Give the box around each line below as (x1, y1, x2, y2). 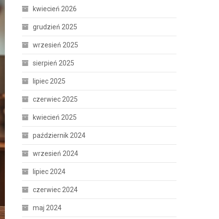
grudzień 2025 (33, 23, 78, 31)
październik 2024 (33, 131, 86, 139)
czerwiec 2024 (33, 186, 78, 194)
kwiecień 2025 (33, 113, 77, 121)
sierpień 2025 (33, 59, 75, 67)
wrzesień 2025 (33, 41, 79, 49)
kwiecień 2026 (33, 5, 77, 13)
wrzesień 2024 (33, 150, 79, 157)
